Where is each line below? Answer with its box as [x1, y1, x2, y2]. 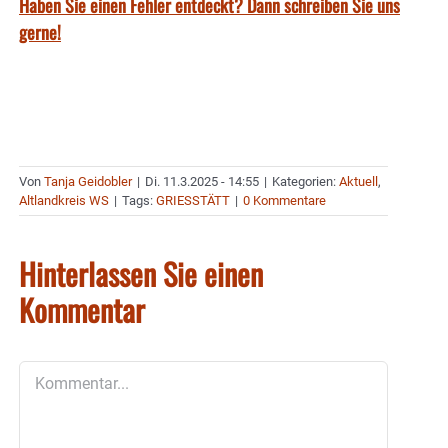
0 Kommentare [243, 192, 326, 208]
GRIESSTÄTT [156, 192, 230, 208]
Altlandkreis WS [19, 192, 109, 208]
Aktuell [339, 173, 378, 189]
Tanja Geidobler [44, 173, 132, 189]
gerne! [19, 18, 61, 45]
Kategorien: [272, 173, 339, 189]
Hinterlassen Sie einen [19, 250, 263, 296]
